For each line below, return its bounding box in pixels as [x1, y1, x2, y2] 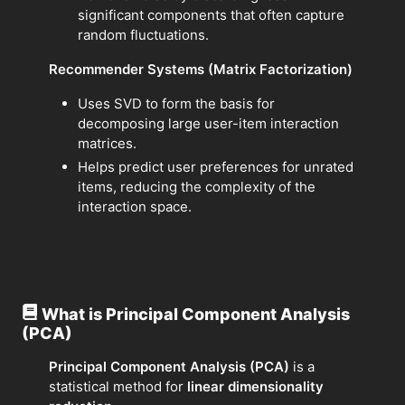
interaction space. [78, 197, 192, 215]
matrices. [78, 135, 137, 153]
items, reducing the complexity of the [78, 177, 316, 195]
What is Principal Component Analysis [42, 304, 350, 324]
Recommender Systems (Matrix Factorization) [49, 61, 353, 79]
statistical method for [49, 377, 187, 395]
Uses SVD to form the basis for [78, 95, 275, 113]
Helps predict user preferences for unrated [78, 157, 353, 175]
